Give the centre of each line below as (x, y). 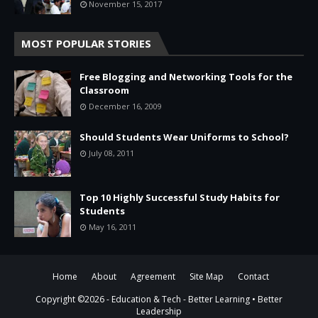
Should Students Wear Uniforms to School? (184, 137)
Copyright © (60, 300)
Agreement (153, 277)
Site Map (207, 277)
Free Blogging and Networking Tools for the (186, 77)
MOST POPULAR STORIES (86, 44)
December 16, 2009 (125, 106)
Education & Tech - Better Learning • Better (197, 300)
